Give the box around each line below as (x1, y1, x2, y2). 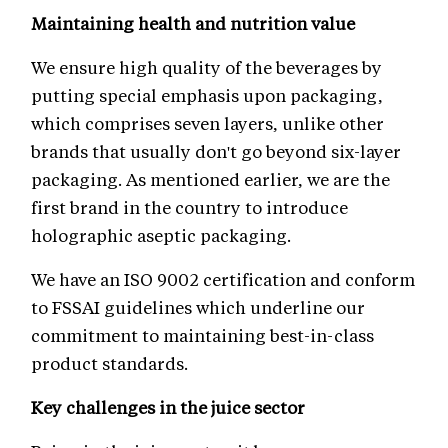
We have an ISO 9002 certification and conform (31, 268, 415, 291)
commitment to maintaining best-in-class (31, 324, 374, 347)
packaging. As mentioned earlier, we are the (31, 168, 390, 191)
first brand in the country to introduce (31, 196, 348, 219)
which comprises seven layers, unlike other (31, 112, 384, 135)
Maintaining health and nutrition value (31, 12, 355, 35)
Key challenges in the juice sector (31, 396, 305, 419)
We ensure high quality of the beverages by (31, 56, 382, 79)
